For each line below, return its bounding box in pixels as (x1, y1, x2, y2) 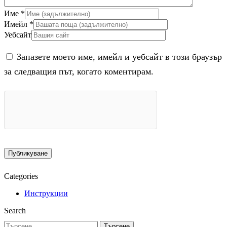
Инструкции (24, 188, 68, 198)
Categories (4, 171, 38, 180)
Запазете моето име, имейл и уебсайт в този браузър (17, 51, 222, 62)
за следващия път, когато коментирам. (4, 66, 154, 77)
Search (4, 206, 26, 215)
